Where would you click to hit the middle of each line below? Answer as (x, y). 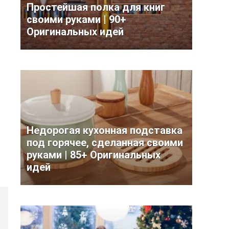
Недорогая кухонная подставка (105, 130)
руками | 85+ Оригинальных (94, 155)
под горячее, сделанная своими (105, 143)
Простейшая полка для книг (96, 7)
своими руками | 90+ (76, 19)
